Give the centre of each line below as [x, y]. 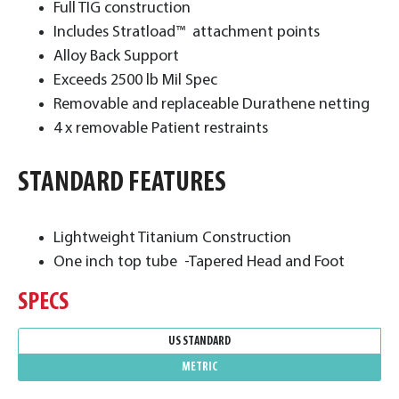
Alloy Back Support [116, 57]
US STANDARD [199, 342]
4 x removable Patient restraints [161, 129]
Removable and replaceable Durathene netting [212, 105]
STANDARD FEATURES [124, 183]
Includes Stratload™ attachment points [187, 33]
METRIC [199, 368]
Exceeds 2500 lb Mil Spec [135, 81]
